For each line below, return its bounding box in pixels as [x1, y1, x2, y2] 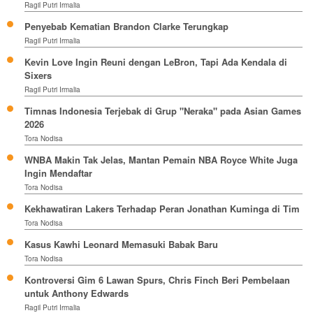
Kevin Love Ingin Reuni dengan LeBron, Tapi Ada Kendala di [24, 54, 287, 68]
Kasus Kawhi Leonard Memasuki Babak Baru [24, 237, 218, 251]
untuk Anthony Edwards [24, 286, 129, 300]
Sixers [24, 68, 52, 82]
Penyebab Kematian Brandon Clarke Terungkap [24, 19, 228, 33]
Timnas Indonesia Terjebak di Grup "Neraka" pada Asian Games [24, 103, 301, 117]
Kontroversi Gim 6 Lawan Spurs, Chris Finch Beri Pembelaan [24, 272, 290, 286]
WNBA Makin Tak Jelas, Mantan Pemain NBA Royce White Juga [24, 152, 298, 166]
